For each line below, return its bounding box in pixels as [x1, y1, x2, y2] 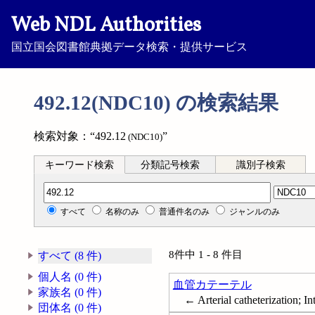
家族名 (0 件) [38, 286, 102, 299]
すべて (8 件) [38, 250, 102, 262]
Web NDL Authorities [11, 12, 201, 40]
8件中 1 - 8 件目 [169, 249, 253, 261]
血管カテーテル [172, 278, 252, 291]
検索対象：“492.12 [34, 130, 126, 142]
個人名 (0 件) [38, 271, 102, 283]
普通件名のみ [159, 206, 210, 217]
